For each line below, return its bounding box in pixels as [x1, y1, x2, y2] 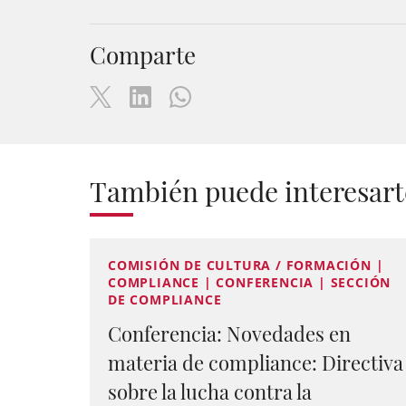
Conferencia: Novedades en [108, 320, 351, 347]
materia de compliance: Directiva [108, 349, 403, 376]
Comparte [90, 39, 196, 71]
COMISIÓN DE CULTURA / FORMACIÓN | [108, 256, 384, 274]
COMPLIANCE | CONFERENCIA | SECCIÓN [108, 274, 391, 291]
